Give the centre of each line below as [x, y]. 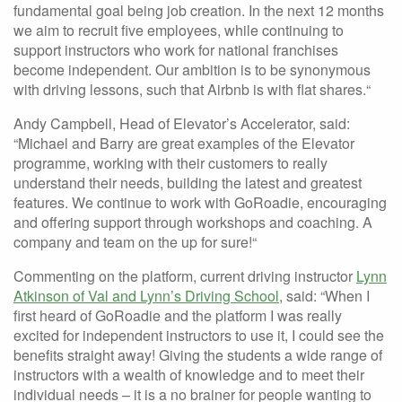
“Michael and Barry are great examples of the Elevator [184, 143]
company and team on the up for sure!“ [135, 242]
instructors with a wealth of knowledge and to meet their [189, 375]
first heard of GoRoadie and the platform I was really [178, 315]
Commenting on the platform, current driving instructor [185, 276]
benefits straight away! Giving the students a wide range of [198, 355]
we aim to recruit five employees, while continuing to [179, 30]
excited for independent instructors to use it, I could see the [199, 335]
